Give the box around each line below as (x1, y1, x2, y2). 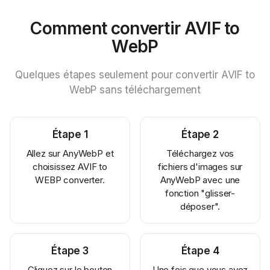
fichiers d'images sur (157, 161, 243, 172)
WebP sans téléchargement (69, 84, 201, 96)
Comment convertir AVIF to (30, 18, 240, 39)
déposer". (180, 201, 221, 212)
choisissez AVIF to (32, 161, 108, 172)
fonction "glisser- (165, 187, 236, 199)
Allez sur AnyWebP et (26, 148, 114, 159)
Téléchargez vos (166, 148, 234, 159)
